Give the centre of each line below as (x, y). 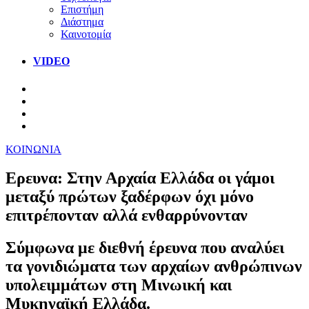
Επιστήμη (82, 9)
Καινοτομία (86, 34)
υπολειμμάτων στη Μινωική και (119, 285)
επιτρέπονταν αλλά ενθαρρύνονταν (127, 216)
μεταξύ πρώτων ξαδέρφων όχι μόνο (130, 197)
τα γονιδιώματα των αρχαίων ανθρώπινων (154, 267)
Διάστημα (82, 21)
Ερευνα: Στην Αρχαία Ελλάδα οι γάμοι (140, 178)
